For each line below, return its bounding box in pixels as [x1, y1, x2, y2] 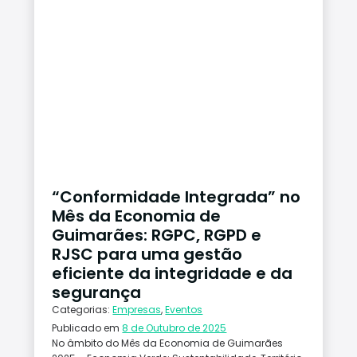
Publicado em [52, 320, 123, 335]
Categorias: [52, 302, 113, 316]
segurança [52, 280, 142, 304]
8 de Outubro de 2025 [122, 320, 227, 335]
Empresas [112, 302, 162, 316]
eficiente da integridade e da [52, 261, 293, 284]
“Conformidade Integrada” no [52, 185, 301, 208]
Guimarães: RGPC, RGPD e [52, 223, 262, 246]
